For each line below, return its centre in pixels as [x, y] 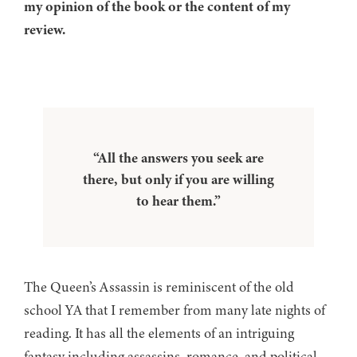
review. [45, 30]
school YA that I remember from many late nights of [175, 310]
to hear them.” [178, 201]
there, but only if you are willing [178, 180]
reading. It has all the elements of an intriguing [159, 333]
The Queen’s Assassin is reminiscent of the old [159, 287]
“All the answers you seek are [178, 158]
